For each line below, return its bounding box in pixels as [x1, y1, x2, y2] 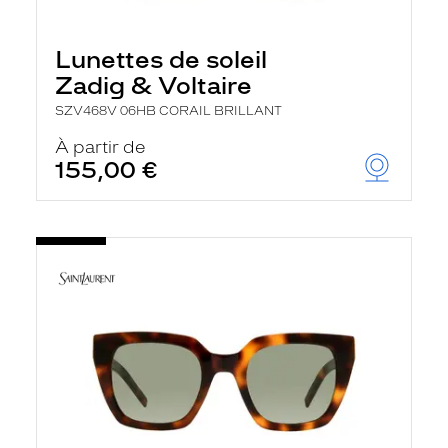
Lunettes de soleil [55, 45, 267, 74]
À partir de [55, 137, 146, 157]
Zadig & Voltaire [55, 71, 252, 100]
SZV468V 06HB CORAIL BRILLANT [55, 104, 282, 118]
